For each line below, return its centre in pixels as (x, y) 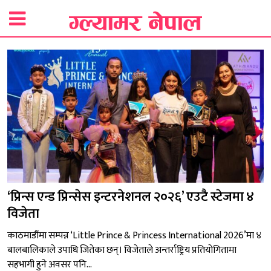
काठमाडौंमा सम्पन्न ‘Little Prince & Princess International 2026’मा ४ (134, 236)
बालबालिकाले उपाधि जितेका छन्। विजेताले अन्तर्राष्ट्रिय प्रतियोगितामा (122, 250)
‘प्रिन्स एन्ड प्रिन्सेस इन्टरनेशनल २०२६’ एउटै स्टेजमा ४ (131, 197)
